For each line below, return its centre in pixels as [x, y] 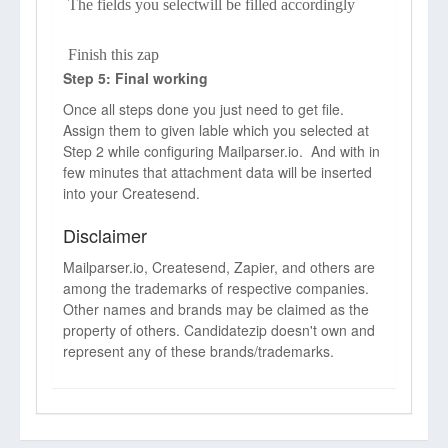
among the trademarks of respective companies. [216, 288]
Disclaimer [105, 235]
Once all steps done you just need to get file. [203, 109]
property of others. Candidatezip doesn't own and [219, 330]
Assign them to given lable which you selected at [216, 130]
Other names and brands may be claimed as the [216, 309]
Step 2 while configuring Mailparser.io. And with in [221, 151]
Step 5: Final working [135, 78]
